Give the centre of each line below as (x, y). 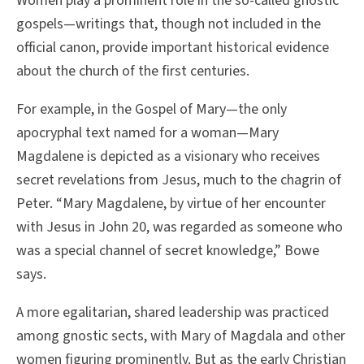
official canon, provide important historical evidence (173, 47)
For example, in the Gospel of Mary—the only (152, 109)
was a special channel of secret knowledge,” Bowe (168, 250)
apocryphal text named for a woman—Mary (147, 132)
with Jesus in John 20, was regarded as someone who (180, 227)
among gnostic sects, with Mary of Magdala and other (181, 336)
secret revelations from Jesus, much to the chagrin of (179, 180)
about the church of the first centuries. (133, 71)
